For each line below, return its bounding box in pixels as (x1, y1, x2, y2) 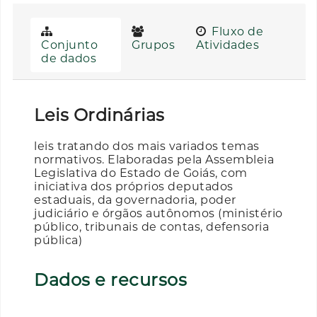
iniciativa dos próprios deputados (34, 179, 234, 193)
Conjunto (41, 38, 98, 52)
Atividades (196, 38, 260, 52)
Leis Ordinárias (34, 104, 165, 125)
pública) (34, 233, 82, 247)
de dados (41, 51, 96, 65)
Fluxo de (208, 24, 264, 38)
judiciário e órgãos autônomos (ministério (34, 206, 283, 220)
